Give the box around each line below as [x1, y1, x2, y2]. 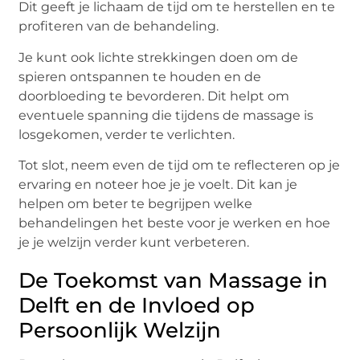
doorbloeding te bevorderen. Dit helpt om [18, 88, 290, 104]
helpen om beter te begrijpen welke [18, 196, 253, 212]
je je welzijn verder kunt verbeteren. [18, 235, 250, 251]
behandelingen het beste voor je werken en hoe [18, 215, 331, 231]
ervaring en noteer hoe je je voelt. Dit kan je [18, 177, 298, 193]
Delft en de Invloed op [18, 292, 256, 319]
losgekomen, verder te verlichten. [18, 126, 235, 142]
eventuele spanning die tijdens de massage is [18, 107, 314, 123]
